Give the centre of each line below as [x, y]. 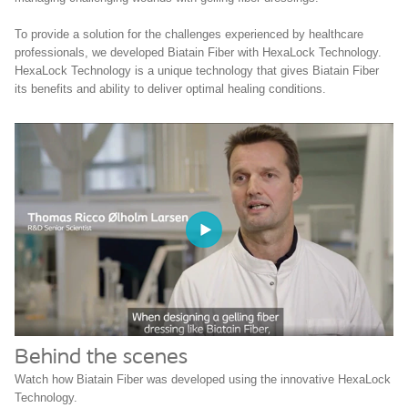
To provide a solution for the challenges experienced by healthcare [189, 34]
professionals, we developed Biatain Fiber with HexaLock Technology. [198, 52]
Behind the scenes [101, 358]
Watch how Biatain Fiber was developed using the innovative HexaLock [203, 380]
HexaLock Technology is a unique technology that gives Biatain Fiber [197, 71]
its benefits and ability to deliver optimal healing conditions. [170, 89]
